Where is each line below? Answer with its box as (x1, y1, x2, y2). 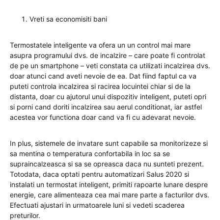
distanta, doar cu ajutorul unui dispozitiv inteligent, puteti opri (10, 92, 206, 101)
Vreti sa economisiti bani (29, 15, 107, 24)
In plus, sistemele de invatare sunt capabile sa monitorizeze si (10, 139, 208, 148)
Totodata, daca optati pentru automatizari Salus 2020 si (10, 170, 189, 179)
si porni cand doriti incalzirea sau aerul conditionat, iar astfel (10, 103, 202, 111)
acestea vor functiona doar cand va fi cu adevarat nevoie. (10, 113, 196, 122)
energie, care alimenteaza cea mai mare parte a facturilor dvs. (10, 191, 209, 199)
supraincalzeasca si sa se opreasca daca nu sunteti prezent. (10, 160, 204, 168)
